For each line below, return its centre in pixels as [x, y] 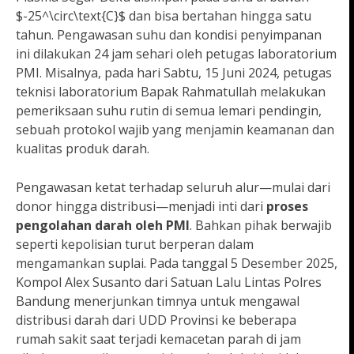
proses [287, 207]
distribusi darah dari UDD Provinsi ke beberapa [156, 320]
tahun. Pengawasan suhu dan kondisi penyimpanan [169, 35]
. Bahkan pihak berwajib [261, 226]
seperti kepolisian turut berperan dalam [135, 245]
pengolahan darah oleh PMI [103, 226]
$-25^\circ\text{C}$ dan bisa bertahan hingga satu [164, 16]
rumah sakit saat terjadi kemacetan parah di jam [158, 339]
